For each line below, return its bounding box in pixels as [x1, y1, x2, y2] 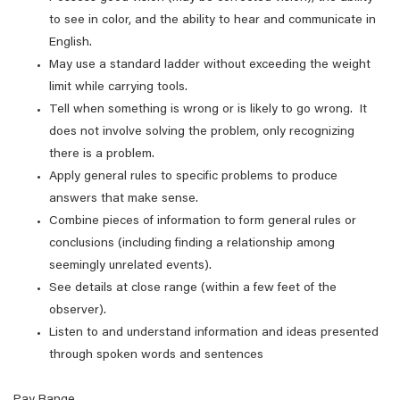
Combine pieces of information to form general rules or [49, 215, 356, 228]
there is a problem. [49, 148, 154, 161]
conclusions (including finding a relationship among [49, 237, 335, 250]
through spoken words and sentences [49, 349, 263, 362]
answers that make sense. [49, 193, 198, 205]
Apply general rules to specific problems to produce [49, 171, 337, 183]
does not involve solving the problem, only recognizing [49, 126, 354, 138]
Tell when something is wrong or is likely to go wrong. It [49, 104, 367, 116]
